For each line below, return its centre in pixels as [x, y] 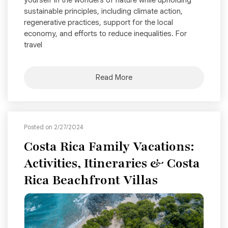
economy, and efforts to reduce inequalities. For [105, 34]
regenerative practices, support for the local [98, 23]
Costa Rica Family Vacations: [109, 147]
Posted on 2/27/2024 [54, 127]
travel [33, 45]
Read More [114, 78]
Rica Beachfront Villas [91, 180]
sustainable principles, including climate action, [103, 11]
